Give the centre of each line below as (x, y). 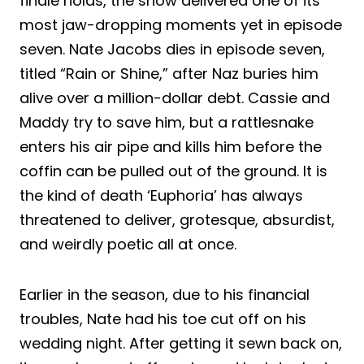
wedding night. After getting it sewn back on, (181, 343)
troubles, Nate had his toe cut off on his (163, 318)
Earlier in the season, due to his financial (165, 294)
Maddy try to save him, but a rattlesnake (167, 122)
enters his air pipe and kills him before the (171, 146)
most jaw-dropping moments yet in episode (181, 24)
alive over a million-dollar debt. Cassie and (175, 97)
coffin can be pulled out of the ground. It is (173, 171)
